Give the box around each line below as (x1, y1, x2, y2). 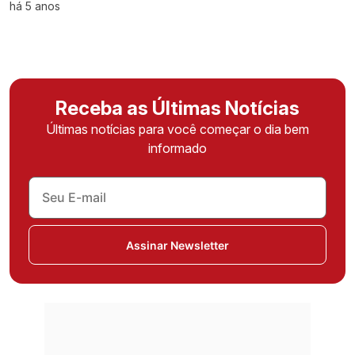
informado (148, 140, 207, 157)
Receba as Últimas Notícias (55, 97, 300, 120)
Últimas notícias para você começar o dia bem (46, 121, 309, 138)
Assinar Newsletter (126, 238, 229, 252)
